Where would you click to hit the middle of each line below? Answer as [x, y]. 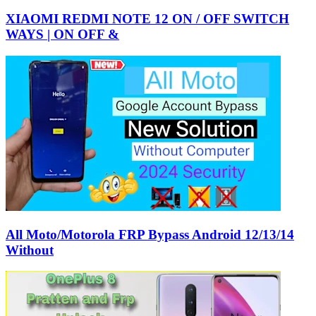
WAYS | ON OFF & [62, 35]
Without [30, 250]
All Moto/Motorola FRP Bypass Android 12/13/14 [150, 234]
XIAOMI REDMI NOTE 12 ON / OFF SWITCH [147, 19]
